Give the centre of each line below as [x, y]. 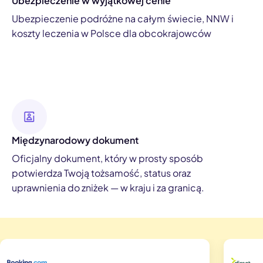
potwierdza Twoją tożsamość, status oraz [101, 173]
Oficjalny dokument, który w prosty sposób [107, 158]
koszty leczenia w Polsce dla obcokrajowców [112, 33]
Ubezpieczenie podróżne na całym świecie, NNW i [123, 18]
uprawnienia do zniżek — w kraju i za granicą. [108, 187]
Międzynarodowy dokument [75, 140]
